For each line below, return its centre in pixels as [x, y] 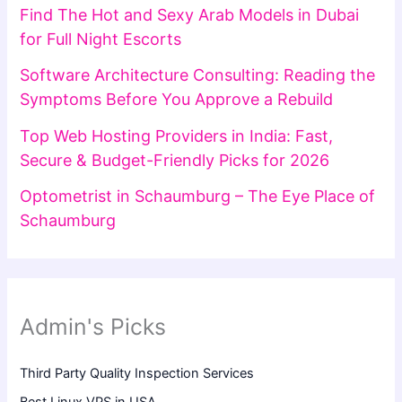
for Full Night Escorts [101, 39]
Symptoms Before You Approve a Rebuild [177, 100]
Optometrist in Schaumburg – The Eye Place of [198, 197]
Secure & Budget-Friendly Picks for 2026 [175, 160]
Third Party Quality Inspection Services [137, 373]
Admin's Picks [93, 326]
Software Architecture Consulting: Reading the [198, 75]
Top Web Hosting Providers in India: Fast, [177, 135]
